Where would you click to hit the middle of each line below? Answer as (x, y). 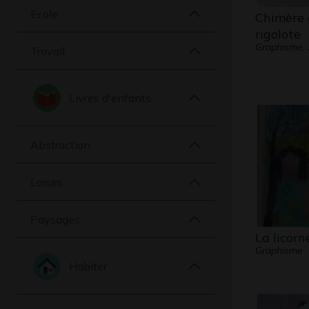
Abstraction (60, 144)
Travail (48, 51)
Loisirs (47, 182)
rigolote (278, 34)
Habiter (88, 266)
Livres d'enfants (110, 98)
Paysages (55, 219)
